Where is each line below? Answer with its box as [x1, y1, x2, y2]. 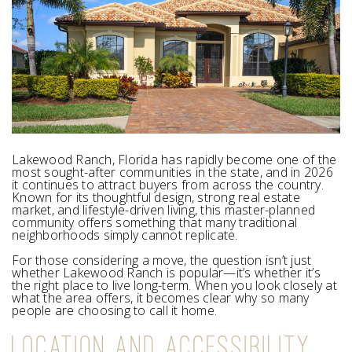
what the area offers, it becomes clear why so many [12, 288, 310, 306]
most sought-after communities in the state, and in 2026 [12, 163, 333, 181]
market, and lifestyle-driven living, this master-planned [12, 200, 315, 218]
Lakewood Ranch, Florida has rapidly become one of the [12, 150, 337, 168]
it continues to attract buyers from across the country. [12, 175, 324, 193]
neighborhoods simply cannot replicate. [12, 225, 238, 244]
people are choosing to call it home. [12, 301, 217, 319]
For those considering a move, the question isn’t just [12, 251, 312, 269]
